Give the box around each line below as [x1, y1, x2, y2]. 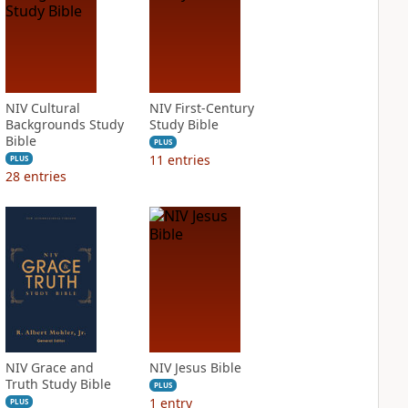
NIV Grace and [5, 359, 94, 376]
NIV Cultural [5, 99, 80, 117]
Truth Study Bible [5, 375, 111, 393]
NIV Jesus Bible [148, 359, 241, 376]
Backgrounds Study [5, 116, 124, 133]
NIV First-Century [148, 99, 254, 117]
